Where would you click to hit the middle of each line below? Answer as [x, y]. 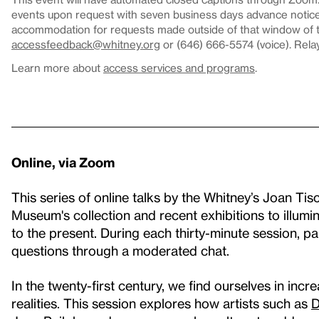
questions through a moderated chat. [120, 250]
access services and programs [179, 68]
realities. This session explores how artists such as [161, 303]
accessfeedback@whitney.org [86, 44]
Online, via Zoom [63, 162]
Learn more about [57, 68]
